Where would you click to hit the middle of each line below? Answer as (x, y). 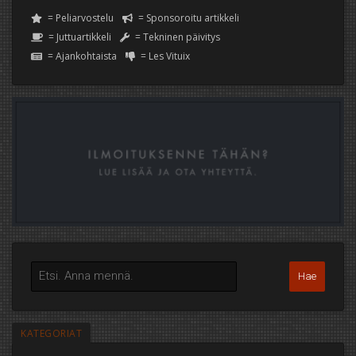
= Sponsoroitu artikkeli (188, 18)
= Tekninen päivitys (176, 37)
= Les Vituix (164, 56)
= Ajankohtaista (81, 56)
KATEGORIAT (51, 334)
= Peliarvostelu (79, 18)
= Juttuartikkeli (79, 37)
